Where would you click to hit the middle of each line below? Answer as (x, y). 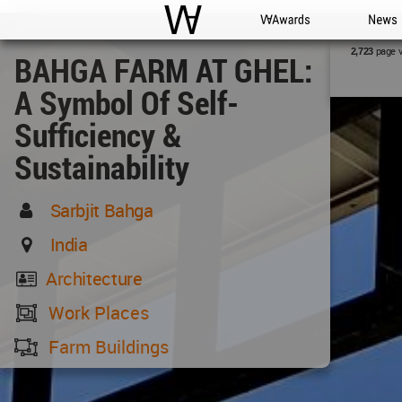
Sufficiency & (98, 135)
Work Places (99, 313)
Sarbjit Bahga (101, 210)
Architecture (94, 279)
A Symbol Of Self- (127, 102)
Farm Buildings (109, 347)
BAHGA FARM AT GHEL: (164, 70)
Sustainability (102, 167)
